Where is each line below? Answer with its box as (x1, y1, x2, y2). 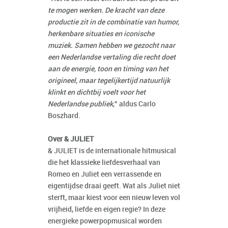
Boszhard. (48, 112, 80, 120)
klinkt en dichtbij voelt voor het (48, 89, 146, 97)
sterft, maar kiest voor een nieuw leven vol (48, 194, 180, 202)
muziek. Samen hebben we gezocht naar (48, 42, 175, 50)
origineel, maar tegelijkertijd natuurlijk (48, 77, 170, 85)
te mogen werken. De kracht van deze (48, 7, 164, 15)
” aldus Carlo (115, 100, 156, 108)
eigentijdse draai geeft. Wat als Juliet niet (48, 182, 180, 190)
